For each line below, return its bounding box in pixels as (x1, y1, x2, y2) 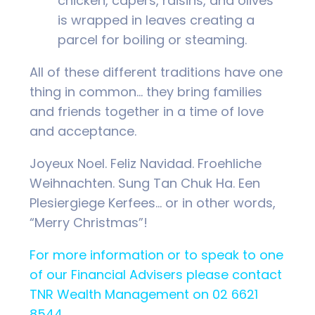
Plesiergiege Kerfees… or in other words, (30, 193, 276, 212)
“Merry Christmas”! (30, 213, 148, 231)
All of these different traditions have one (30, 63, 283, 81)
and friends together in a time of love (30, 102, 264, 120)
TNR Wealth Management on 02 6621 (30, 285, 258, 303)
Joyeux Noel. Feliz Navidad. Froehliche (30, 154, 262, 172)
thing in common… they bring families (30, 82, 262, 101)
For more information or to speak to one (30, 245, 283, 264)
